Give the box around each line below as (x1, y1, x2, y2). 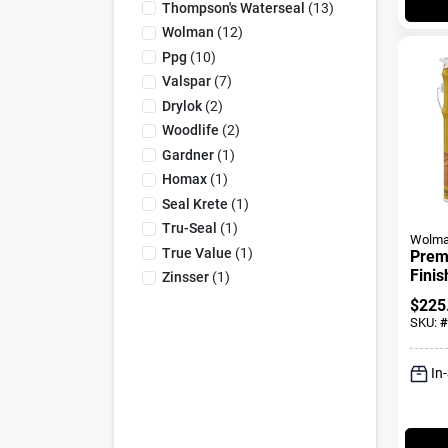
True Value (161, 244, 232, 261)
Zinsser (161, 269, 209, 285)
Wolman (161, 24, 214, 40)
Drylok (161, 97, 202, 114)
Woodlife (161, 122, 219, 138)
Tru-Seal (161, 220, 217, 236)
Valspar (161, 73, 211, 89)
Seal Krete (161, 195, 228, 212)
